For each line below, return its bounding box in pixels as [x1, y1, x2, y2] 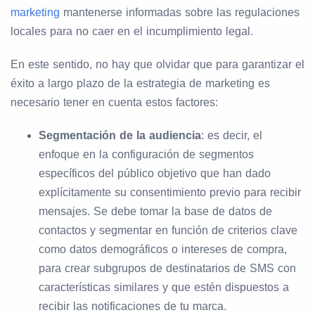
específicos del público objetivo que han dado [39, 167, 271, 180]
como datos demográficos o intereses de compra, [39, 243, 287, 256]
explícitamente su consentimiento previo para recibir [39, 186, 301, 199]
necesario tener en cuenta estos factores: [11, 96, 218, 109]
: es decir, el [201, 129, 262, 142]
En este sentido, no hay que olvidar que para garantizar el [11, 58, 304, 71]
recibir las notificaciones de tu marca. [39, 300, 226, 313]
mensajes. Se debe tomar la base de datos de [39, 205, 272, 218]
